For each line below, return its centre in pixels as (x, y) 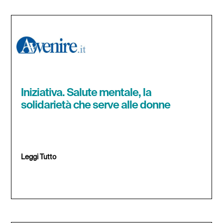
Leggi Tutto (39, 157)
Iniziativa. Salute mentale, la (86, 93)
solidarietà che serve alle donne (96, 105)
